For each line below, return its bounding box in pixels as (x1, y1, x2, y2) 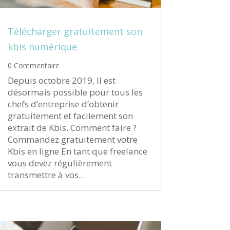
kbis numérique (7, 41, 77, 53)
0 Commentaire (7, 61, 60, 71)
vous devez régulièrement (7, 157, 112, 169)
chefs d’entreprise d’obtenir (7, 98, 119, 110)
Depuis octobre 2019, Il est (7, 74, 116, 87)
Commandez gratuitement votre (7, 133, 138, 146)
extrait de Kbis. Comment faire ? (7, 122, 137, 134)
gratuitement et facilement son (7, 110, 133, 122)
